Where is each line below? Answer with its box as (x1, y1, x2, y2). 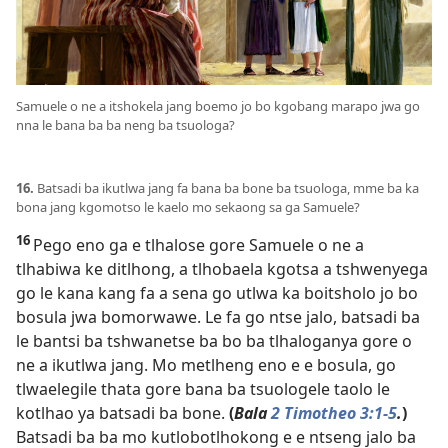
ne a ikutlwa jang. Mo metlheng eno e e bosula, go (16, 354, 396, 377)
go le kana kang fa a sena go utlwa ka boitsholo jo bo (16, 282, 418, 305)
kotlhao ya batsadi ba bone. (16, 402, 229, 425)
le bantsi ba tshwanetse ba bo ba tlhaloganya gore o (16, 330, 412, 353)
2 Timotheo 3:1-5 (271, 402, 397, 425)
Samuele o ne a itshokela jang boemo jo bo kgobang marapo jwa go (16, 97, 420, 116)
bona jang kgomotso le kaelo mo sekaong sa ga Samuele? (16, 198, 360, 217)
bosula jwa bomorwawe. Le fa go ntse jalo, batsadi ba (16, 306, 420, 329)
